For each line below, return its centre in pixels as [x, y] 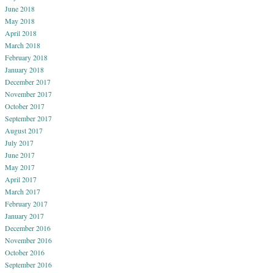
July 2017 [19, 142]
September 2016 [28, 264]
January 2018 [24, 69]
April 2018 [21, 33]
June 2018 [20, 8]
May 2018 [20, 20]
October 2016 [25, 252]
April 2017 [21, 179]
